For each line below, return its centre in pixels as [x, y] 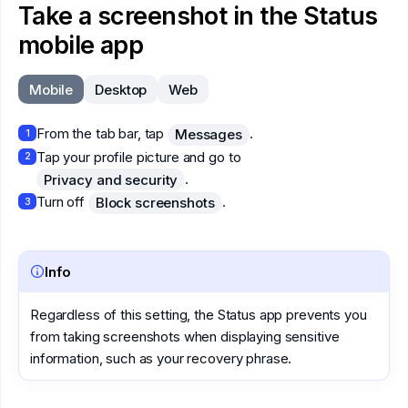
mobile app [81, 45]
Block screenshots [155, 203]
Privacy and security [111, 179]
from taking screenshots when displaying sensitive [185, 336]
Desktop [121, 89]
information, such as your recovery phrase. [161, 358]
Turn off [62, 202]
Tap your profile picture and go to [139, 157]
